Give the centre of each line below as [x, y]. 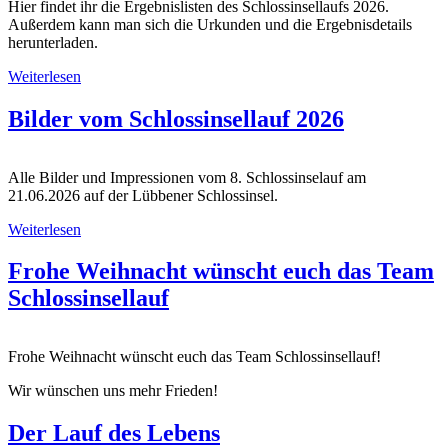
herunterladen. [53, 42]
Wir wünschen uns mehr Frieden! [113, 391]
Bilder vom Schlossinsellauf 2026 [176, 118]
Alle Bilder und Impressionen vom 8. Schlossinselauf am [187, 177]
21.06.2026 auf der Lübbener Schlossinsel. [143, 195]
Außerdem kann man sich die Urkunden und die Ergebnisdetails [210, 24]
